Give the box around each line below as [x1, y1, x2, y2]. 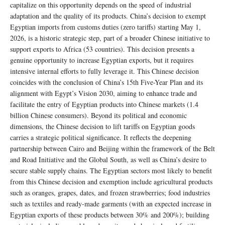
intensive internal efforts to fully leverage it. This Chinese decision [10, 66, 199, 76]
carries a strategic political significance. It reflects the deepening [10, 132, 191, 142]
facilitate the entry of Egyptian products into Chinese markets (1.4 [10, 99, 198, 109]
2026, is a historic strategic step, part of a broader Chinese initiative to [10, 33, 210, 43]
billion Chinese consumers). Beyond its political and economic [10, 110, 187, 120]
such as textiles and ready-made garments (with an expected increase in [10, 198, 211, 208]
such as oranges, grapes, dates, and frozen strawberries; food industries [10, 187, 210, 197]
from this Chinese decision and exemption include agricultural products [10, 176, 212, 186]
